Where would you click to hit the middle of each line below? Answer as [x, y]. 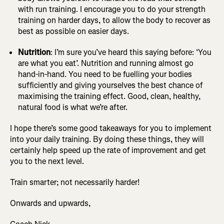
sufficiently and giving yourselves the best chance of [110, 85]
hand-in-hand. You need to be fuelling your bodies [105, 74]
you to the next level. [47, 161]
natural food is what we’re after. [73, 107]
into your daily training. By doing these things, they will [107, 139]
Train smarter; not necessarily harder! [75, 182]
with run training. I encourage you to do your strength [112, 9]
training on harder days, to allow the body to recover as [114, 20]
